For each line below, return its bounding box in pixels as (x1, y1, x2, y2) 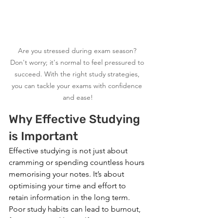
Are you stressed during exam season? (18, 46, 138, 55)
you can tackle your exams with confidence (12, 81, 144, 91)
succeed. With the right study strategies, (14, 70, 142, 79)
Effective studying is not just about (9, 146, 129, 156)
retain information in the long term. (9, 193, 132, 202)
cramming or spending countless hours (9, 158, 146, 167)
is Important (9, 129, 78, 144)
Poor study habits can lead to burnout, (9, 204, 143, 214)
